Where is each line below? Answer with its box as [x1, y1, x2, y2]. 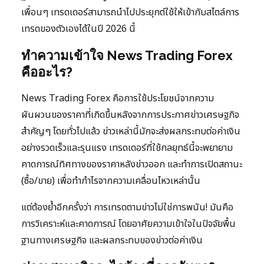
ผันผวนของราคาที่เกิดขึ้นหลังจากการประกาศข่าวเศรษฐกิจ [21, 108, 239, 123]
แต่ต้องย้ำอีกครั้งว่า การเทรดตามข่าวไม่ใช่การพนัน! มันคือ [21, 200, 233, 215]
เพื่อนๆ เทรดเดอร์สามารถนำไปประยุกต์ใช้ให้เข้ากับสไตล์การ [21, 5, 239, 20]
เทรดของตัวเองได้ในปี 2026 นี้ [21, 22, 136, 37]
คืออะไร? [21, 64, 72, 80]
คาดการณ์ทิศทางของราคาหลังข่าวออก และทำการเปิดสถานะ [21, 157, 242, 172]
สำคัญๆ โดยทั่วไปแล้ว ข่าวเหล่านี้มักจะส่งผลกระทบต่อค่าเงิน [21, 124, 240, 139]
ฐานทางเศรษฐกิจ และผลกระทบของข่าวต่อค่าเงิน [21, 233, 203, 248]
